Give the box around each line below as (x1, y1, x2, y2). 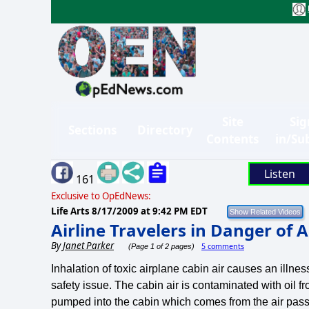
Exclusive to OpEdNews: (51, 189, 151, 202)
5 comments (201, 241, 244, 251)
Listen (263, 166, 295, 181)
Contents (206, 130, 259, 147)
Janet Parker (63, 239, 114, 252)
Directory (137, 122, 193, 139)
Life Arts (51, 204, 92, 217)
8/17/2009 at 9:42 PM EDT (92, 204, 208, 217)
